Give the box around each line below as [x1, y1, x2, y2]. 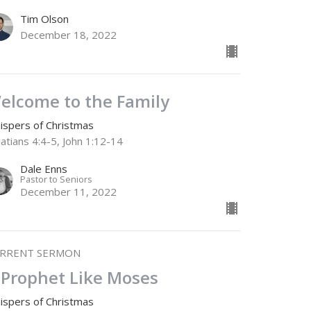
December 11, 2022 [20, 184, 117, 199]
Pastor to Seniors [20, 172, 93, 185]
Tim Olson [20, 11, 69, 26]
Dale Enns [20, 161, 68, 176]
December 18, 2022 [20, 27, 117, 42]
